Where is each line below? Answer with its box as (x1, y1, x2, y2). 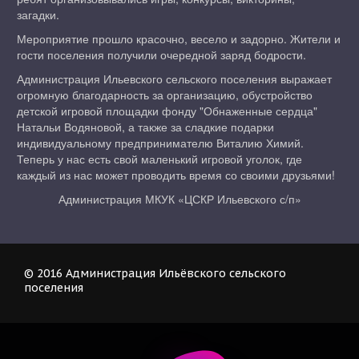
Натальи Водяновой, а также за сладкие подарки (17, 119, 274, 135)
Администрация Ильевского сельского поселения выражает (17, 71, 332, 87)
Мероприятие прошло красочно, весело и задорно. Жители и (17, 30, 341, 46)
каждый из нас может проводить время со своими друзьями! (17, 167, 338, 183)
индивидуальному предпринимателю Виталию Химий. (17, 135, 304, 151)
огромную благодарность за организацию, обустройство (17, 87, 313, 103)
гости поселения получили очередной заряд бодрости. (17, 46, 309, 63)
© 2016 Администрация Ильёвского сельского (23, 266, 286, 280)
